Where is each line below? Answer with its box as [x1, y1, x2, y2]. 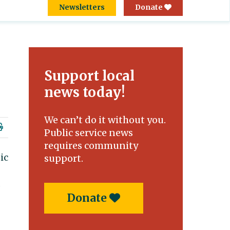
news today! [44, 84, 125, 101]
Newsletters [59, 3, 105, 12]
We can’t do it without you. [44, 114, 166, 126]
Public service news [44, 127, 133, 139]
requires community [44, 140, 138, 151]
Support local [44, 67, 135, 84]
